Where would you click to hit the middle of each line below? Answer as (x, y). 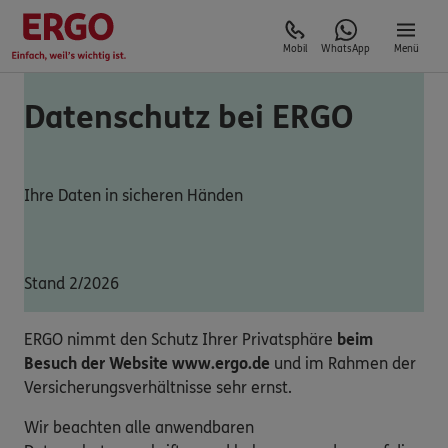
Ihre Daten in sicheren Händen (133, 195)
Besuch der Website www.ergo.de (147, 363)
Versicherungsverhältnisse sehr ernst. (158, 387)
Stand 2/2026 (71, 283)
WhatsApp (345, 49)
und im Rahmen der (343, 363)
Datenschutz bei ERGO (188, 118)
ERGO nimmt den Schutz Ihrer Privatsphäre (180, 339)
